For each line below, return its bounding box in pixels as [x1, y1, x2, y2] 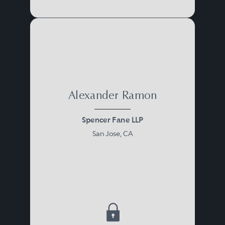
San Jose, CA [92, 129, 133, 138]
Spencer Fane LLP [81, 115, 143, 125]
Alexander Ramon [68, 90, 157, 102]
